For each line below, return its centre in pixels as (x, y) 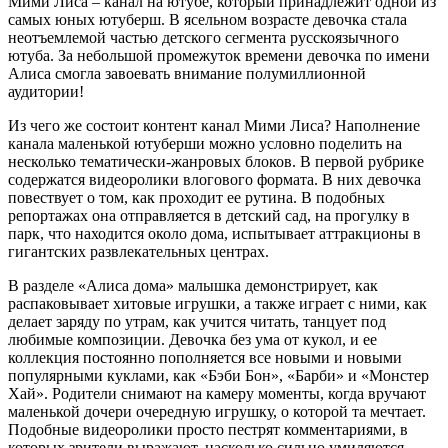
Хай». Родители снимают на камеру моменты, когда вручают (217, 394)
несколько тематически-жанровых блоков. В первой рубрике (216, 162)
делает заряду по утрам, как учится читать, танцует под (197, 322)
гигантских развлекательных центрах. (138, 252)
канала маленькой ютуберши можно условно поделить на (205, 144)
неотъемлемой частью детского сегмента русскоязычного (203, 38)
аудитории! (46, 92)
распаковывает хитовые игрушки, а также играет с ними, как (217, 304)
